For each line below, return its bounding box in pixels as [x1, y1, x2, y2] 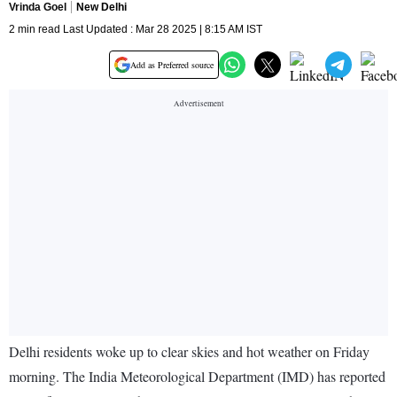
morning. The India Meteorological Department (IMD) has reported [9, 367, 385, 386]
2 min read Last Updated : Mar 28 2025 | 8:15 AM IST [9, 23, 262, 36]
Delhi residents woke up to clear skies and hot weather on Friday [9, 342, 370, 362]
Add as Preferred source [130, 58, 214, 72]
